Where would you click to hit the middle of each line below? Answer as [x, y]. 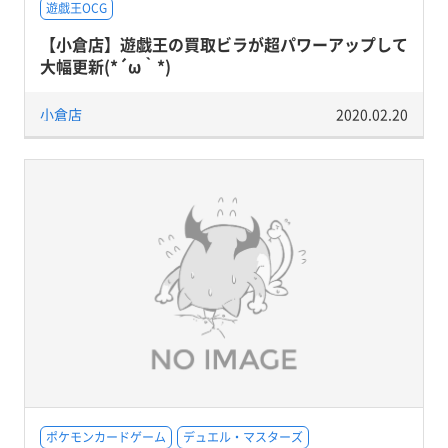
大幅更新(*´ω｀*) [105, 65]
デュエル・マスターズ [242, 437]
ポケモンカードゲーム [105, 437]
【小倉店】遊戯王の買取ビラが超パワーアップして [223, 43]
